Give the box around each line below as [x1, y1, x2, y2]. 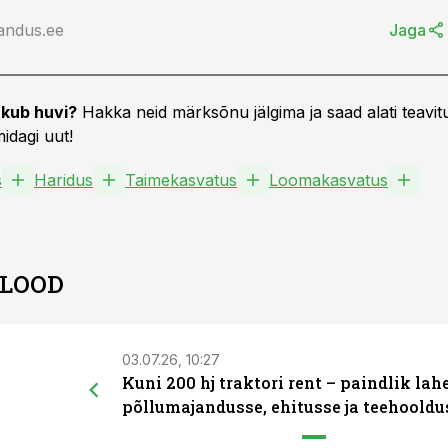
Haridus [34, 170, 93, 190]
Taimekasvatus [125, 170, 237, 190]
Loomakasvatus [269, 170, 388, 190]
